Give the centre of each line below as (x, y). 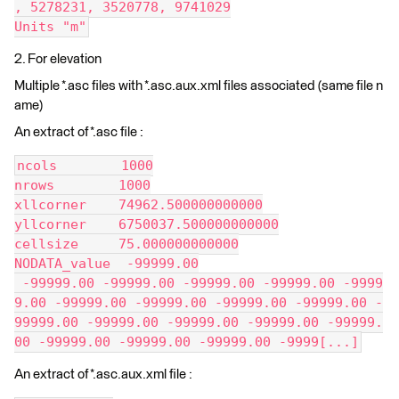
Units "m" (50, 27)
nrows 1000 (82, 185)
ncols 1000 (85, 166)
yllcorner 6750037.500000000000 (147, 224)
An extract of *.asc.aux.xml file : (105, 375)
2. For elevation (58, 59)
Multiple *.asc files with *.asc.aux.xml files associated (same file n (199, 86)
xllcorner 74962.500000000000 (138, 205)
